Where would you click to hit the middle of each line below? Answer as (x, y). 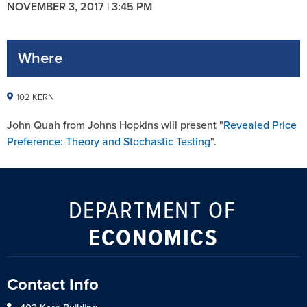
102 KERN (35, 97)
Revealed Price (260, 125)
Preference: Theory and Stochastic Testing (109, 141)
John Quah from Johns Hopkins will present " (115, 125)
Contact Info (53, 284)
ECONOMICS (153, 237)
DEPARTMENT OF (152, 208)
